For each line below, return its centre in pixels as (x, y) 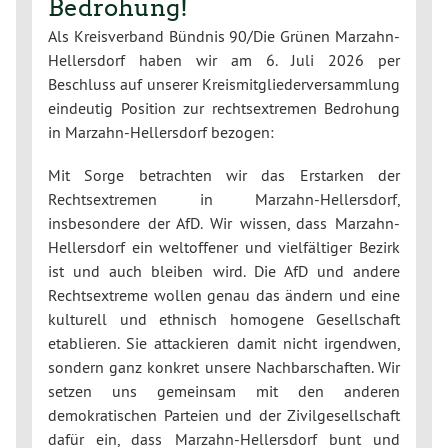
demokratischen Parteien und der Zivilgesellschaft (224, 414)
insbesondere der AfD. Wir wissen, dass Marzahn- (224, 222)
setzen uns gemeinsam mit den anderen (224, 390)
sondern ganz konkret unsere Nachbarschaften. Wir (224, 366)
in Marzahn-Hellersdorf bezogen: (161, 131)
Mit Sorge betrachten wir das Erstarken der (224, 174)
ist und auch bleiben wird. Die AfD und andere (224, 270)
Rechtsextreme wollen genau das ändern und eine (224, 294)
